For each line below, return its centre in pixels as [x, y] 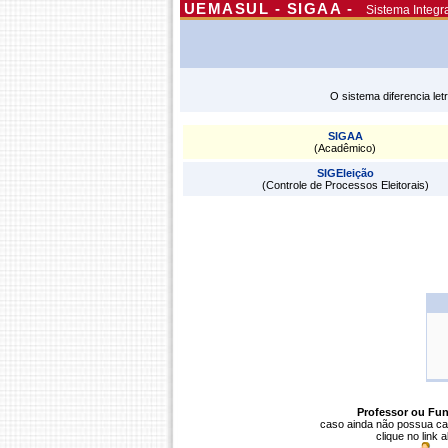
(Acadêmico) [345, 148]
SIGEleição [345, 173]
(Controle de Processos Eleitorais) [345, 185]
